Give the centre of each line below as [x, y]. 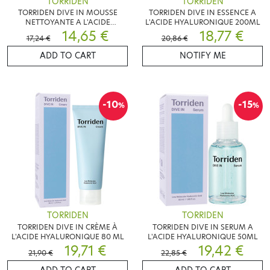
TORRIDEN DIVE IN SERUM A [202, 227]
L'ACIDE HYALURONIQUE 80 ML [67, 237]
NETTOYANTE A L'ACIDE [67, 22]
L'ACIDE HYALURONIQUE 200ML [202, 22]
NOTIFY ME [202, 56]
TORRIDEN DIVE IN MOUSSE [67, 13]
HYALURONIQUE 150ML [67, 32]
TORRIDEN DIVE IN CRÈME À [67, 227]
